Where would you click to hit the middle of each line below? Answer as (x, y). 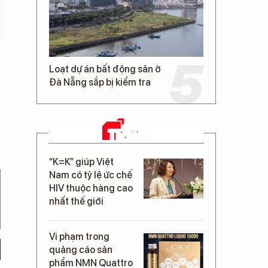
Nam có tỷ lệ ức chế (91, 175)
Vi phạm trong (79, 237)
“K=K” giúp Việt (81, 162)
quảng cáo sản (81, 250)
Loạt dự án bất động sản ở (105, 69)
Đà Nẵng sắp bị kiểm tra (100, 82)
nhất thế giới (76, 201)
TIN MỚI (129, 134)
